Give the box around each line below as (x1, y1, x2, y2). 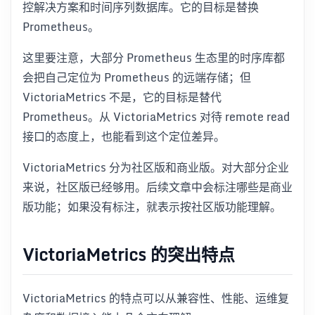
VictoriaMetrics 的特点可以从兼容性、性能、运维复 (22, 289, 289, 308)
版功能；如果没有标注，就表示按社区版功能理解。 (22, 197, 281, 216)
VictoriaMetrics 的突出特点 (22, 240, 235, 269)
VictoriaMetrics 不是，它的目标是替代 (22, 87, 221, 106)
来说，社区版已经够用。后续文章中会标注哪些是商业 (22, 177, 292, 196)
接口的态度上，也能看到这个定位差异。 (22, 127, 225, 146)
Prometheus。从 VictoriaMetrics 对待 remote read (22, 107, 290, 126)
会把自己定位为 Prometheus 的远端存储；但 (22, 67, 251, 86)
